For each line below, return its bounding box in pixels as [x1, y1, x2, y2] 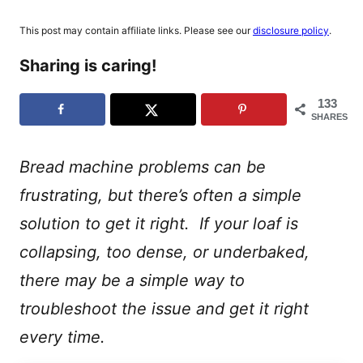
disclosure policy [253, 24, 329, 36]
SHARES [311, 112, 348, 122]
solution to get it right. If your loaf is [19, 214, 298, 233]
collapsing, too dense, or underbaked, [19, 242, 310, 262]
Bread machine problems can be [19, 157, 266, 177]
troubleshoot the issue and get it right [19, 299, 309, 318]
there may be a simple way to [19, 271, 245, 290]
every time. [19, 327, 105, 347]
